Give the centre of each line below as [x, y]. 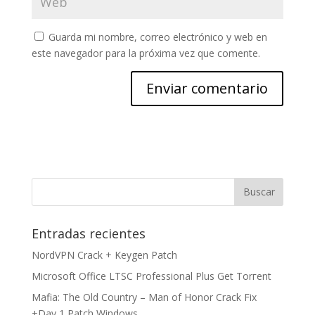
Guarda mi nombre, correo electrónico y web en [157, 37]
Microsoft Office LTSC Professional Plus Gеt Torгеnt [151, 276]
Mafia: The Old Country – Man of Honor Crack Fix [144, 297]
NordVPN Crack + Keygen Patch [104, 255]
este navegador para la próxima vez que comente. [146, 53]
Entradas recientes [88, 233]
